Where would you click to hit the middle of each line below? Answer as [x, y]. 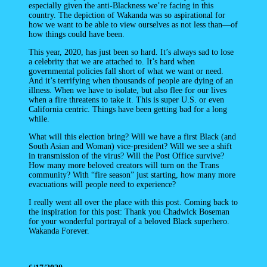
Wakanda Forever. [59, 231]
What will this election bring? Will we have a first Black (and [132, 137]
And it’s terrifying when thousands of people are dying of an [131, 81]
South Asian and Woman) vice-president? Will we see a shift [130, 147]
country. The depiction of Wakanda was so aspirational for [127, 15]
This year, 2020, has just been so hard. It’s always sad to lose [131, 52]
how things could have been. [77, 35]
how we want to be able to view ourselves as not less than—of [133, 25]
